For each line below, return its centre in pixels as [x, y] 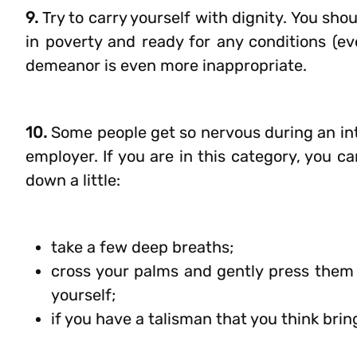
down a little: [73, 180]
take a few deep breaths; [142, 247]
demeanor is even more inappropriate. [166, 65]
